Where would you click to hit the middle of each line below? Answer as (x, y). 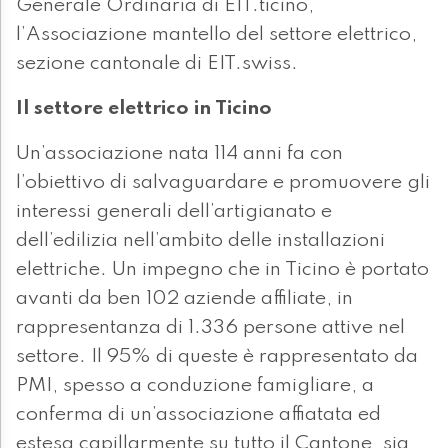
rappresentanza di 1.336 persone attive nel (210, 328)
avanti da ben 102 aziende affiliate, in (184, 299)
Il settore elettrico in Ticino (144, 109)
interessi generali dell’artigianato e (174, 212)
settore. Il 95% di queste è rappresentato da (217, 357)
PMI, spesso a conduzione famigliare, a (195, 386)
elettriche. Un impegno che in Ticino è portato (222, 270)
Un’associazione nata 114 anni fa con (179, 154)
